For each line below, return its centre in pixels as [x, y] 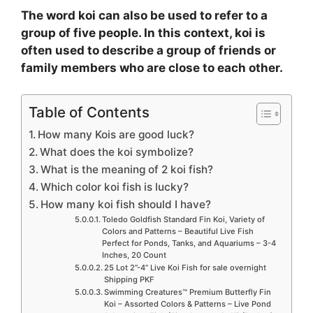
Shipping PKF [129, 280]
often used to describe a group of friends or [148, 50]
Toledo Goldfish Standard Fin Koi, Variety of [183, 220]
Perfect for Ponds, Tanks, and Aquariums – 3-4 [189, 243]
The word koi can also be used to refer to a [144, 15]
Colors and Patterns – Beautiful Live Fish [177, 232]
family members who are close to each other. [152, 67]
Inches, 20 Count [134, 255]
